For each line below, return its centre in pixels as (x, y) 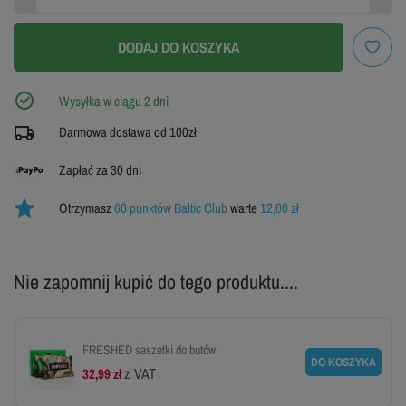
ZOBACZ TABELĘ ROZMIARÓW (203, 132)
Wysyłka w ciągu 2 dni (114, 101)
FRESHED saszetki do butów (149, 349)
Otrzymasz (87, 208)
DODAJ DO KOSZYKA (179, 48)
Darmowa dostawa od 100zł (128, 131)
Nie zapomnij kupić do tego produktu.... (156, 281)
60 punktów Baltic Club (172, 208)
